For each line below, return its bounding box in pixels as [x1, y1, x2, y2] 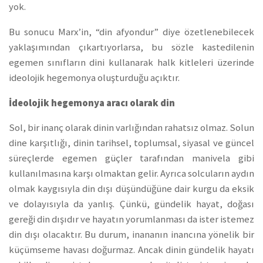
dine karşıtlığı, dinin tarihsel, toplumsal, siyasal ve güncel [9, 137, 254, 150]
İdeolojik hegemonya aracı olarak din [9, 96, 175, 109]
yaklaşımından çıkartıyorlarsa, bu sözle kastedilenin [9, 41, 254, 53]
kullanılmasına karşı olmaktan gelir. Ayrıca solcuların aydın [9, 167, 254, 180]
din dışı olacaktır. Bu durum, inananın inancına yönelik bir [9, 228, 254, 241]
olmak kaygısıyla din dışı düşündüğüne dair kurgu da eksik [9, 183, 254, 195]
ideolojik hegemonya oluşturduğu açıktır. [9, 71, 180, 84]
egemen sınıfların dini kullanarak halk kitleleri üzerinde [9, 56, 254, 69]
